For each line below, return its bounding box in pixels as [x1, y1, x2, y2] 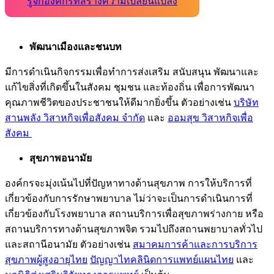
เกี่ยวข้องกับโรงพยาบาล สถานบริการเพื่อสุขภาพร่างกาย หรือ [5, 208, 264, 219]
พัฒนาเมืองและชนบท [29, 41, 122, 52]
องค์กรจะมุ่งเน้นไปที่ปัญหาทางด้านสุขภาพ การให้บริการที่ [5, 177, 252, 188]
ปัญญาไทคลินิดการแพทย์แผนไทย [90, 254, 234, 265]
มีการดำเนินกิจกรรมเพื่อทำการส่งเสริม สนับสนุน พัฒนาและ [5, 66, 259, 77]
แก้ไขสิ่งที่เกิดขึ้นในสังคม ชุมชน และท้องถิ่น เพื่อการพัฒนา [5, 81, 254, 92]
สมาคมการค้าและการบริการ [133, 239, 257, 250]
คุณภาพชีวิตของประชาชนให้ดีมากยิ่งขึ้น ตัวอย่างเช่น [5, 97, 234, 108]
